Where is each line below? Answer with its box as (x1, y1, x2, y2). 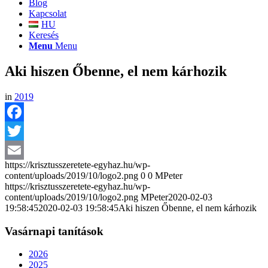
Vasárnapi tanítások (5, 224, 103, 237)
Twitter (5, 144, 32, 155)
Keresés (29, 30, 59, 40)
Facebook (5, 125, 42, 136)
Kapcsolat (29, 8, 66, 19)
